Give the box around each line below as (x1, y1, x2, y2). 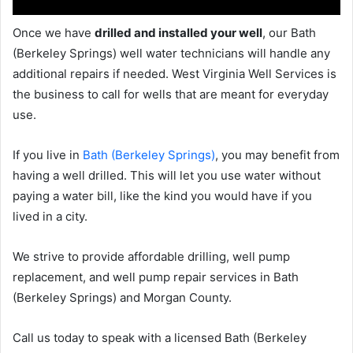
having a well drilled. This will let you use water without (13, 167, 321, 183)
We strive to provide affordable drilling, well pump (13, 248, 290, 264)
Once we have (13, 24, 95, 40)
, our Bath (262, 24, 316, 40)
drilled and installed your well (95, 24, 262, 40)
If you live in (13, 147, 83, 162)
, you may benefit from (215, 147, 340, 162)
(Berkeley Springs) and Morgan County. (13, 289, 232, 305)
